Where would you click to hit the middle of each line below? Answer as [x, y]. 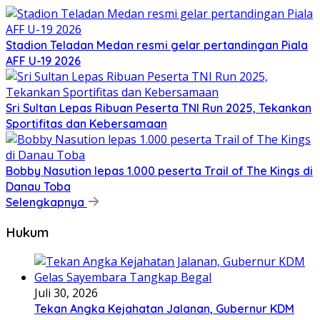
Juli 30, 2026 [66, 293]
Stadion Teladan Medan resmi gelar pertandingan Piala [157, 45]
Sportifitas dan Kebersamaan [86, 123]
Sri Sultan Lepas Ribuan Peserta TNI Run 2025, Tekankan [159, 107]
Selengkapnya [46, 202]
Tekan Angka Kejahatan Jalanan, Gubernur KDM [164, 309]
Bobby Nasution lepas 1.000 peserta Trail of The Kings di [159, 170]
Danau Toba [38, 186]
